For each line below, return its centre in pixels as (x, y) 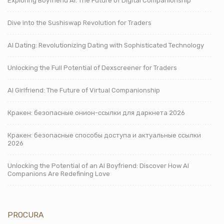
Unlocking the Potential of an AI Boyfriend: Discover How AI (98, 165)
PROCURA (25, 214)
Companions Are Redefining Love (59, 173)
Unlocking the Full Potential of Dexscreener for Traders (92, 67)
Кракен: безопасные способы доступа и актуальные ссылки (104, 135)
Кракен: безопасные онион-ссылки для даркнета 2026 (96, 112)
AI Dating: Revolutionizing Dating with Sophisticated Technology (106, 45)
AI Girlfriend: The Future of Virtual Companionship (84, 90)
